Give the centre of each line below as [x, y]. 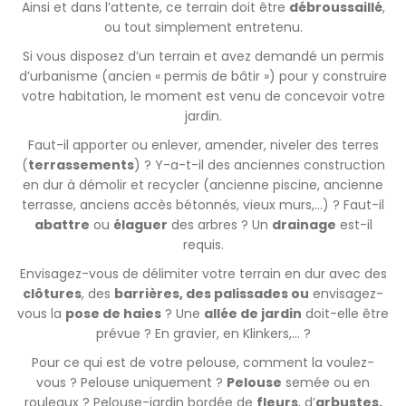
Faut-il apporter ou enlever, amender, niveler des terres [203, 145]
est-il [354, 225]
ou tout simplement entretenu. [203, 27]
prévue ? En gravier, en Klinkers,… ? [203, 333]
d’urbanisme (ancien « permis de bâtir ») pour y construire [203, 76]
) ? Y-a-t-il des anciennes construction [259, 165]
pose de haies [113, 314]
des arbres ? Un [219, 225]
